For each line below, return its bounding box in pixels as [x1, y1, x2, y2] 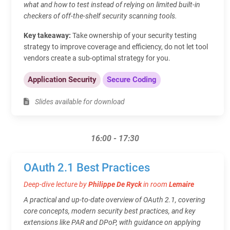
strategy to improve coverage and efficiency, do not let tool [24, 42, 208, 51]
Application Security [28, 74, 97, 84]
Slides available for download [33, 97, 125, 106]
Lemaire [169, 180, 194, 188]
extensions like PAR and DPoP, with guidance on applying [24, 218, 201, 226]
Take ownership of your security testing [72, 31, 197, 40]
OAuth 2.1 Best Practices [24, 161, 150, 174]
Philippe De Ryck [88, 180, 142, 188]
